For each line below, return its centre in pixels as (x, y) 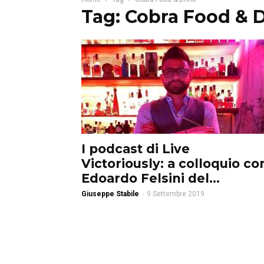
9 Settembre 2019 (176, 194)
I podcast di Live (136, 149)
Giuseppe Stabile (110, 194)
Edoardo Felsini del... (151, 178)
